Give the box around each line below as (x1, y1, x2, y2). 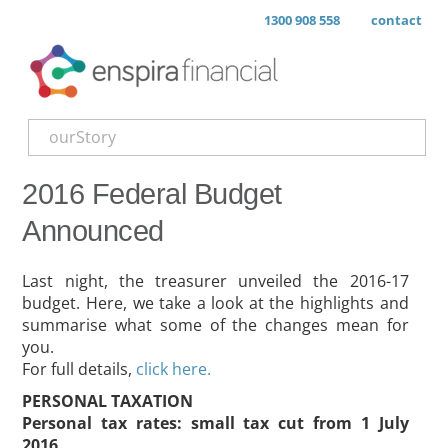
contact (370, 11, 422, 29)
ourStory (49, 126, 117, 148)
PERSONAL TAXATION (22, 390, 194, 412)
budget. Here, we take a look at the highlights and (22, 292, 409, 314)
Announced (22, 215, 164, 247)
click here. (136, 358, 212, 380)
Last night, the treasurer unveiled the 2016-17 (22, 270, 409, 292)
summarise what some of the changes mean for (22, 314, 409, 336)
